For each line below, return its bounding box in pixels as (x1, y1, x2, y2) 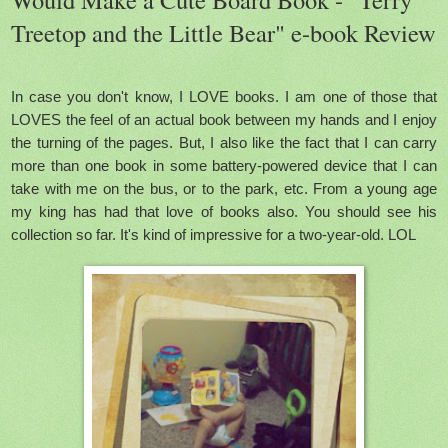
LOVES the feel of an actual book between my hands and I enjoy (11, 110, 437, 128)
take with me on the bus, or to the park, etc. (11, 179, 308, 197)
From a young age (313, 179, 438, 197)
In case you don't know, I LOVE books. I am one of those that (11, 87, 437, 105)
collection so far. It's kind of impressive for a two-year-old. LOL (11, 225, 416, 243)
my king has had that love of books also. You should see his (11, 202, 437, 220)
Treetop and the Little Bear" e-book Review (11, 16, 436, 49)
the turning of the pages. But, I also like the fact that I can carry (11, 133, 437, 151)
